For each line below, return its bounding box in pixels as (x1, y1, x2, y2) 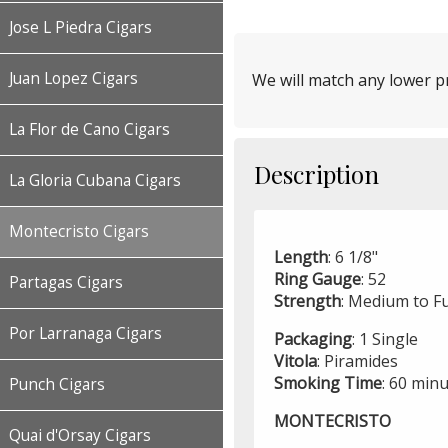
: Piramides (317, 350, 398, 373)
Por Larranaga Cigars (9, 323, 162, 344)
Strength (274, 290, 341, 313)
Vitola (274, 350, 317, 373)
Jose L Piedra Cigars (9, 17, 152, 38)
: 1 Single (352, 328, 418, 351)
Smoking (274, 372, 340, 395)
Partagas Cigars (9, 272, 123, 293)
